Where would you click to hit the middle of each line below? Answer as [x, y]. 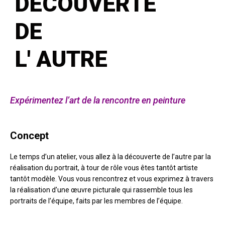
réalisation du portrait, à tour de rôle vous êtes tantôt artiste [104, 167]
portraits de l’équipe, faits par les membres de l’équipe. [96, 201]
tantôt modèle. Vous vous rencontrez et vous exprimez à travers [112, 179]
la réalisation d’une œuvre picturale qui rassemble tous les [101, 190]
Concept [29, 135]
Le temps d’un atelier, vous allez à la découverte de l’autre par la [110, 156]
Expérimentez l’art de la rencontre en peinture [98, 100]
